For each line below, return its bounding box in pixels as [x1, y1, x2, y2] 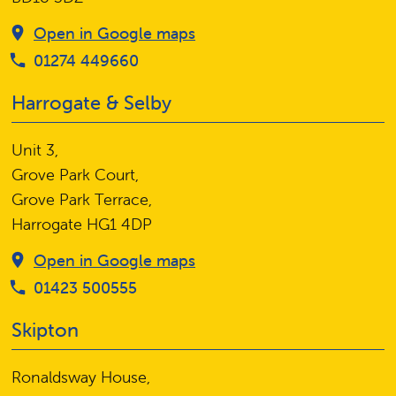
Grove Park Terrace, [11, 189, 152, 210]
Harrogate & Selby [11, 91, 171, 116]
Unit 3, [11, 140, 58, 161]
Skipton [11, 318, 79, 343]
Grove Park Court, [11, 164, 139, 186]
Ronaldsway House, [11, 367, 150, 388]
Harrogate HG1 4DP [11, 214, 152, 235]
